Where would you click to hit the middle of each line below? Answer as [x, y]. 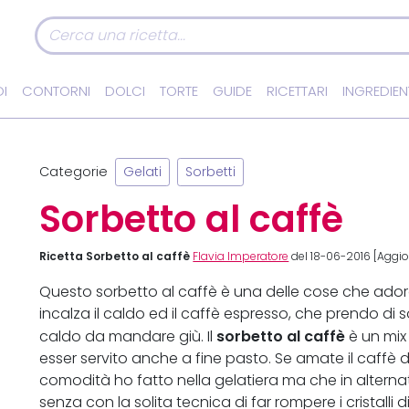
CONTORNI [56, 91]
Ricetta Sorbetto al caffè [115, 257]
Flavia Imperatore [241, 257]
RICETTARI [297, 91]
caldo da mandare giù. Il [128, 337]
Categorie [74, 171]
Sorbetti [211, 173]
